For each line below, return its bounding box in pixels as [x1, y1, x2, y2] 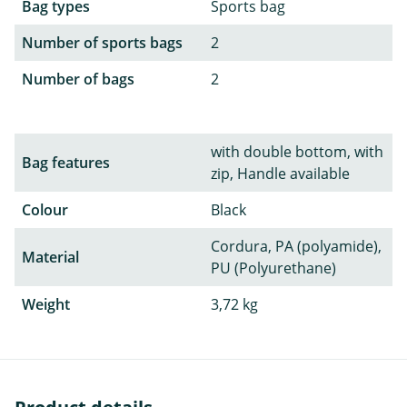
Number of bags [22, 68, 134, 89]
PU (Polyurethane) [211, 257, 336, 278]
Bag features [22, 152, 110, 173]
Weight [22, 293, 70, 314]
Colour [22, 199, 68, 220]
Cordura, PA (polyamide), [211, 235, 382, 256]
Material [22, 246, 79, 267]
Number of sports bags [22, 32, 183, 53]
